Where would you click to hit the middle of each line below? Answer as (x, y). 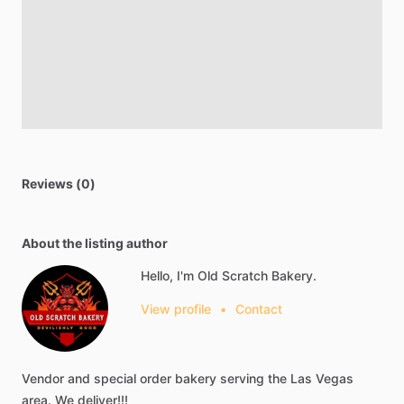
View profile (176, 309)
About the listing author (95, 243)
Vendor (43, 378)
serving (242, 378)
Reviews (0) (59, 184)
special (115, 378)
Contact (259, 309)
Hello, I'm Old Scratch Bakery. (229, 275)
